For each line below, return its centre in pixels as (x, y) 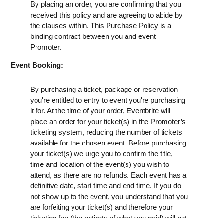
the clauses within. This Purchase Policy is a (101, 25)
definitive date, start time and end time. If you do (106, 185)
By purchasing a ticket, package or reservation (104, 89)
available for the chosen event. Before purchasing (108, 143)
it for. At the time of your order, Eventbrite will (100, 110)
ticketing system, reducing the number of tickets (106, 132)
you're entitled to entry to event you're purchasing (108, 100)
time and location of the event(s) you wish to (100, 164)
